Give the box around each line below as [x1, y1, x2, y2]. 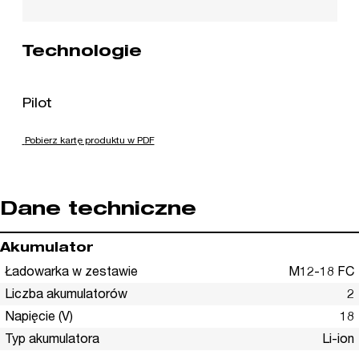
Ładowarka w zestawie [5, 267, 138, 280]
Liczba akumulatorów [5, 289, 127, 303]
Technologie [22, 45, 142, 62]
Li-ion [322, 334, 354, 348]
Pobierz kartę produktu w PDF [24, 136, 155, 147]
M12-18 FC [288, 267, 354, 280]
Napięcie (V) [5, 312, 73, 325]
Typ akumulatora [5, 334, 99, 348]
